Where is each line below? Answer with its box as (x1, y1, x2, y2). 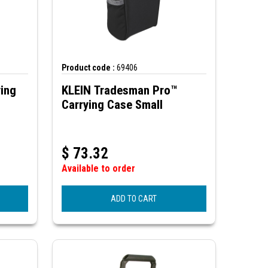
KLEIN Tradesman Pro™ (61, 83, 178, 98)
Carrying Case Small (61, 98, 163, 112)
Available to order (61, 163, 135, 175)
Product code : (61, 63, 115, 73)
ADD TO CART (111, 194, 157, 204)
